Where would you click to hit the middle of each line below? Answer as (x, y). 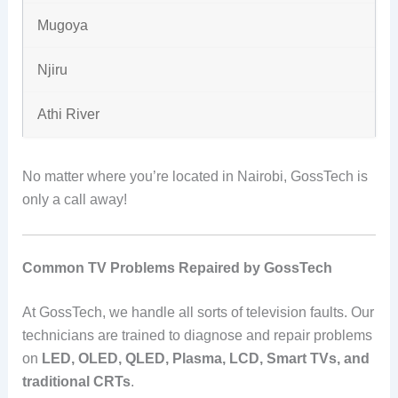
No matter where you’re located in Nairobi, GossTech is (195, 177)
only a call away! (74, 200)
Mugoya (62, 26)
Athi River (68, 115)
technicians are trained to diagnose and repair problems (197, 335)
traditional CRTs (76, 381)
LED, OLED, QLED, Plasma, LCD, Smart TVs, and (205, 358)
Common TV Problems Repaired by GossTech (177, 267)
